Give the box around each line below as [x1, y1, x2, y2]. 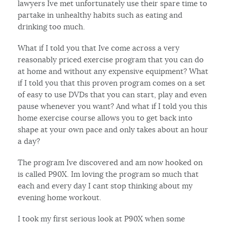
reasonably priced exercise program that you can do [18, 54, 204, 64]
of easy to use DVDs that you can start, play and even [18, 89, 207, 99]
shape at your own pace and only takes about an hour [18, 124, 209, 134]
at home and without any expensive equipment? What [18, 66, 209, 76]
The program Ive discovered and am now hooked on [18, 157, 203, 167]
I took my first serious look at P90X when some [18, 213, 185, 223]
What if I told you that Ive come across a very [18, 43, 180, 53]
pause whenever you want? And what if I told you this [18, 101, 208, 111]
